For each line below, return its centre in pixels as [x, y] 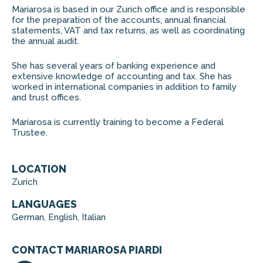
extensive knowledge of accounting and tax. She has [122, 76]
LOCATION [39, 169]
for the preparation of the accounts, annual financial [119, 20]
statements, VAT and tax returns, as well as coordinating [128, 31]
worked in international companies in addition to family [124, 87]
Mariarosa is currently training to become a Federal [118, 122]
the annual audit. [45, 41]
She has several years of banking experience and [114, 66]
